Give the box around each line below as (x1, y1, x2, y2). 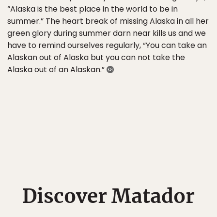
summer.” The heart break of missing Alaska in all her (7, 15, 209, 27)
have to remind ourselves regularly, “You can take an (7, 40, 207, 51)
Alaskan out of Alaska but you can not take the (7, 52, 185, 63)
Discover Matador (22, 184, 195, 208)
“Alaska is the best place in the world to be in (7, 3, 178, 15)
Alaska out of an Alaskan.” (7, 64, 107, 75)
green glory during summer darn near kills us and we (7, 28, 206, 39)
